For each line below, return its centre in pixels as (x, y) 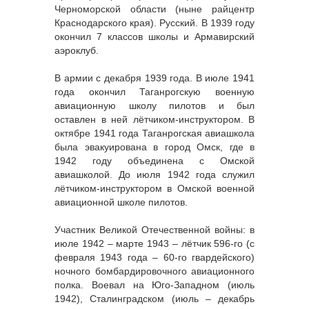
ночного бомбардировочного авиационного (154, 271)
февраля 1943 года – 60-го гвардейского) (154, 258)
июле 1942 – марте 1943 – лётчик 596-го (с (154, 244)
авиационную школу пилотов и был (154, 106)
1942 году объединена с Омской (154, 161)
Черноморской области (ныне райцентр (154, 9)
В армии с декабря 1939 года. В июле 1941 (154, 78)
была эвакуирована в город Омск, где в (154, 147)
